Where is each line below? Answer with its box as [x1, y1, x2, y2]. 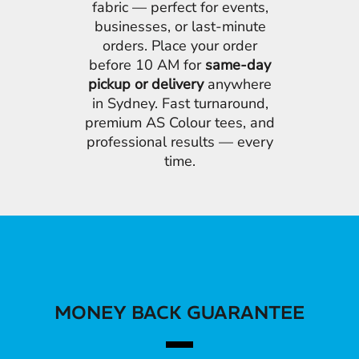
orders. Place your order [103, 36, 258, 55]
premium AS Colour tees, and [85, 113, 276, 132]
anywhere [204, 75, 272, 94]
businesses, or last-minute [94, 17, 266, 36]
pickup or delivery [88, 75, 204, 94]
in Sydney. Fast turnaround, [91, 94, 268, 113]
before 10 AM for [89, 55, 206, 75]
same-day [205, 55, 272, 75]
